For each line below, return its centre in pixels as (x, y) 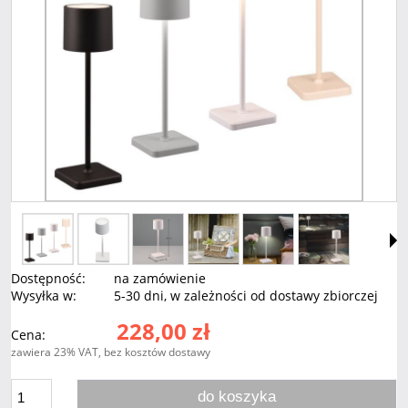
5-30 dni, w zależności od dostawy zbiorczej (246, 296)
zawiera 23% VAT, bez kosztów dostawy (111, 352)
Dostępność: (48, 279)
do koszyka (237, 397)
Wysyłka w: (44, 296)
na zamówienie (160, 279)
